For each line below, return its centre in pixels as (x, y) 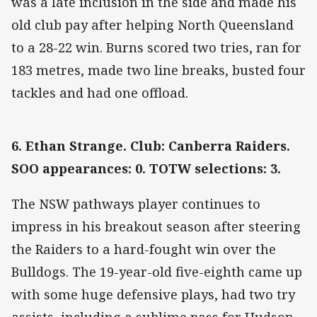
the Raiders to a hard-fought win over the (144, 249)
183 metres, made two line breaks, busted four (158, 70)
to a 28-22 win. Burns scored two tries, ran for (156, 47)
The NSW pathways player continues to (136, 204)
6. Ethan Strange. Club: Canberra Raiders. (151, 145)
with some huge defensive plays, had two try (153, 295)
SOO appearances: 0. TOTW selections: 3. (146, 168)
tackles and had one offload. (100, 92)
